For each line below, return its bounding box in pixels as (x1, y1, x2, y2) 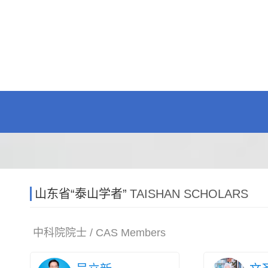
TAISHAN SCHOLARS (130, 187, 248, 200)
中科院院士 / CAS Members (33, 227, 166, 239)
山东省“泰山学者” (35, 187, 127, 200)
